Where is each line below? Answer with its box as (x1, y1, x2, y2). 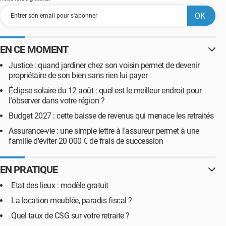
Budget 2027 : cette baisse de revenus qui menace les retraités (9, 111, 213, 121)
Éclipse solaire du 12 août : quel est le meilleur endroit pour (9, 86, 201, 95)
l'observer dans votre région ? (9, 96, 104, 105)
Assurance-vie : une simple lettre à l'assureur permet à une (9, 126, 199, 136)
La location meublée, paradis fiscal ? (11, 196, 132, 205)
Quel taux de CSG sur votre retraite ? (11, 211, 130, 220)
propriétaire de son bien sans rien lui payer (9, 71, 147, 80)
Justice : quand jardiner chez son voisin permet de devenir (9, 61, 199, 70)
